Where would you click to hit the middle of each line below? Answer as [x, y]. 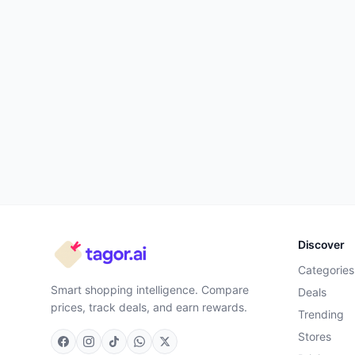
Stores [315, 336]
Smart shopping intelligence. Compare [150, 290]
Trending [321, 314]
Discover [321, 244]
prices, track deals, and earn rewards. [149, 307]
